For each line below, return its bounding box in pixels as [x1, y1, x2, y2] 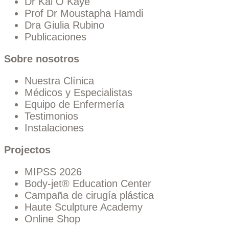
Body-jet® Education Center [25, 178, 151, 190]
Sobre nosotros [4, 53, 79, 65]
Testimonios [25, 110, 78, 122]
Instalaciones [25, 122, 84, 134]
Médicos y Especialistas [25, 87, 132, 99]
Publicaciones [25, 31, 86, 43]
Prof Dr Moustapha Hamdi [25, 8, 143, 19]
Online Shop [25, 213, 80, 225]
